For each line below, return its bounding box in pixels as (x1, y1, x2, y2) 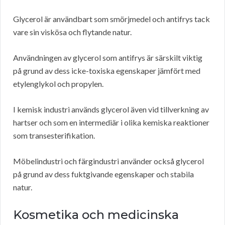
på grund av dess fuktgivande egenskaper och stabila (13, 169, 194, 179)
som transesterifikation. (13, 131, 95, 141)
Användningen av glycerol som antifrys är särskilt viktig (13, 53, 202, 63)
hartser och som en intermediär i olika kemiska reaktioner (13, 118, 209, 128)
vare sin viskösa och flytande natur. (13, 27, 132, 37)
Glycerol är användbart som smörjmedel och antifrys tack (13, 14, 210, 24)
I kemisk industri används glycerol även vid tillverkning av (13, 104, 209, 115)
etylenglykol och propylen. (13, 79, 103, 89)
